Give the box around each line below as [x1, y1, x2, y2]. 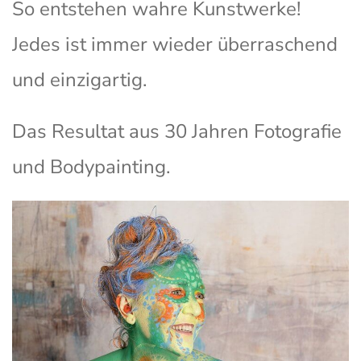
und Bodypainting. [12, 154, 170, 180]
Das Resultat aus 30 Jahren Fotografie [12, 118, 342, 145]
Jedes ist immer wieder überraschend [12, 31, 338, 58]
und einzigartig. [12, 67, 147, 93]
